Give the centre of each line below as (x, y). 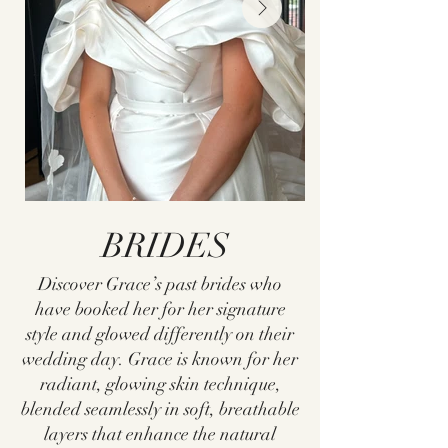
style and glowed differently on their (160, 334)
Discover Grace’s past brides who (160, 284)
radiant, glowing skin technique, (160, 384)
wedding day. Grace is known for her (160, 359)
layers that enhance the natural (160, 434)
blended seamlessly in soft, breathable (160, 409)
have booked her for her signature (160, 309)
